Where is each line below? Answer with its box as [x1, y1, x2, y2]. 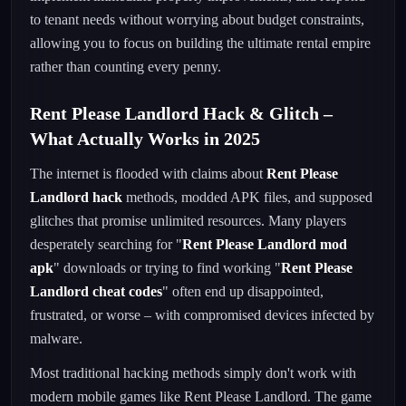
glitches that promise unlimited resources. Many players [30, 213, 346, 228]
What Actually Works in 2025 [30, 129, 260, 149]
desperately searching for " [30, 237, 182, 252]
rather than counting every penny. [30, 59, 221, 74]
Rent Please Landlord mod [182, 237, 347, 252]
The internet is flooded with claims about [30, 166, 266, 181]
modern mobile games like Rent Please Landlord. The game [30, 389, 372, 404]
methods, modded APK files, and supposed [122, 189, 372, 205]
